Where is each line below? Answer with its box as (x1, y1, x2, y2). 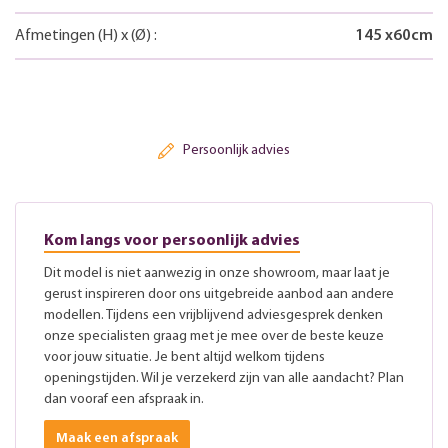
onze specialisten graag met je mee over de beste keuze (44, 329, 384, 345)
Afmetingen (15, 27, 98, 44)
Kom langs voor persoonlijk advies (44, 233, 300, 250)
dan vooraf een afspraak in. (44, 392, 204, 408)
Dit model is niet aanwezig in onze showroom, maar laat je (44, 266, 390, 282)
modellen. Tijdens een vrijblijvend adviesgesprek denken (44, 308, 383, 324)
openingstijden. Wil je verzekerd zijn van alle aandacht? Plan (44, 371, 404, 387)
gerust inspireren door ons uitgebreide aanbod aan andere (44, 287, 394, 303)
